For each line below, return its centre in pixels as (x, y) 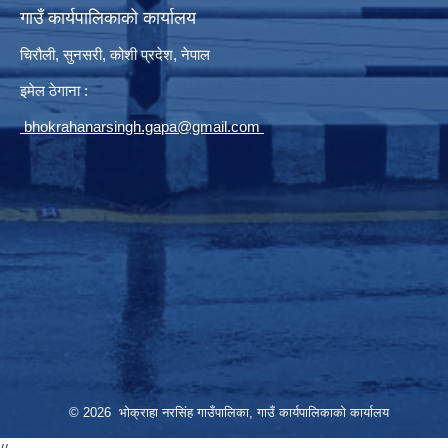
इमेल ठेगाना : (54, 90)
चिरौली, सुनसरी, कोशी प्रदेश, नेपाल (117, 54)
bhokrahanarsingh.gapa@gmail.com (144, 126)
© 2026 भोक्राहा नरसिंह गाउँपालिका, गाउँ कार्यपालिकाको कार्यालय (229, 412)
